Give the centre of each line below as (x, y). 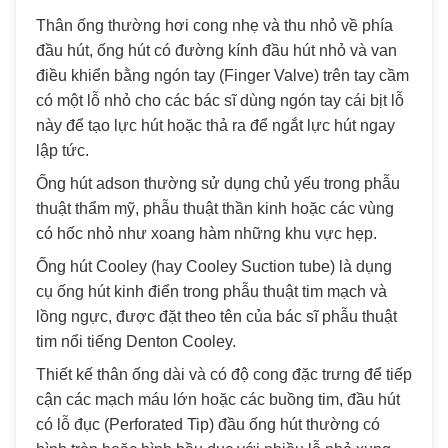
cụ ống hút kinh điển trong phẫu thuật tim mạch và (211, 292)
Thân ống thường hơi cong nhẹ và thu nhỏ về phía (214, 26)
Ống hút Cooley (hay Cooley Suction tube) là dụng (214, 267)
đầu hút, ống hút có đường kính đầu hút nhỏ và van (216, 51)
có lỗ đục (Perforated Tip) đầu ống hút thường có (208, 425)
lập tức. (62, 151)
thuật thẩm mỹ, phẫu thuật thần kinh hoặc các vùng (215, 209)
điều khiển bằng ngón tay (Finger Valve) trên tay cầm (222, 76)
